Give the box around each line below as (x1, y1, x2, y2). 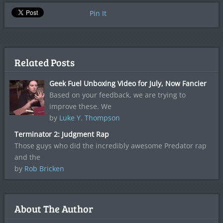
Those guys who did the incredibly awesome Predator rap (14, 141, 207, 151)
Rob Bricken (24, 164, 64, 174)
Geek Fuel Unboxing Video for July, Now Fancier (49, 79, 207, 89)
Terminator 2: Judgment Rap (14, 129, 109, 139)
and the (14, 152, 40, 162)
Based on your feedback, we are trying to (49, 90, 186, 100)
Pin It (89, 8, 107, 18)
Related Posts (14, 55, 75, 70)
